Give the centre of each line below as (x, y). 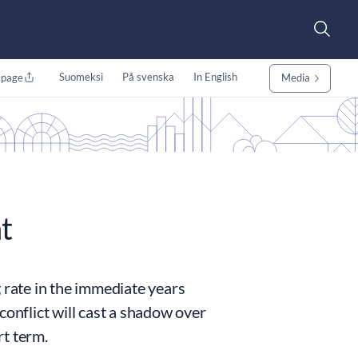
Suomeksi (81, 77)
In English (215, 77)
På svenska (148, 77)
